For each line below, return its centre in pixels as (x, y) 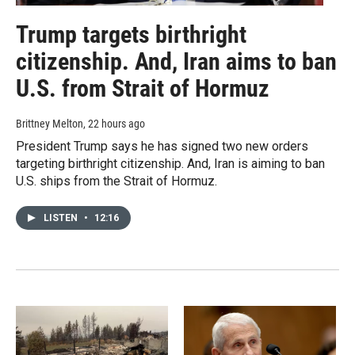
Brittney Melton (50, 124)
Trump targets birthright (131, 35)
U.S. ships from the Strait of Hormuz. (116, 181)
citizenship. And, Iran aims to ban (176, 62)
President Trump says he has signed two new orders (162, 147)
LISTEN (62, 218)
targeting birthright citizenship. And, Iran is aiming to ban (170, 164)
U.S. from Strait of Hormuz (143, 89)
